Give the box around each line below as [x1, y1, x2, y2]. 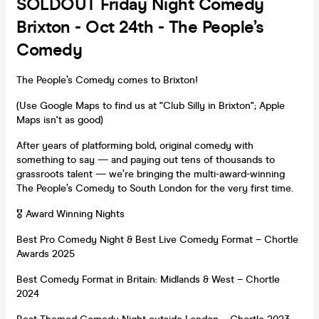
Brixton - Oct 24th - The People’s [16, 16, 264, 38]
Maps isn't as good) [16, 113, 103, 126]
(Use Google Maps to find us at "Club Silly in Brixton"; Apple [16, 99, 285, 112]
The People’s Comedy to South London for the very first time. [16, 182, 293, 194]
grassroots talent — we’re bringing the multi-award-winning [16, 167, 285, 180]
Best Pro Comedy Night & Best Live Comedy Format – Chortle [16, 233, 298, 246]
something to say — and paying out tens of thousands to [16, 153, 275, 166]
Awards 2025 [16, 247, 75, 260]
